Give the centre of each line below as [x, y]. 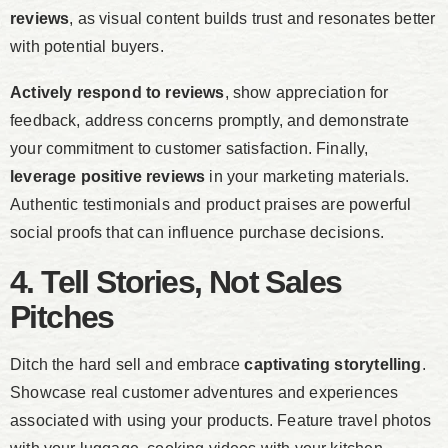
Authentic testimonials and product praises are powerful [211, 205]
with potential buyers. [87, 47]
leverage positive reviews [108, 177]
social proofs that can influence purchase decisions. [197, 233]
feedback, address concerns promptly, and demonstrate [209, 121]
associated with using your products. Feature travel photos [220, 421]
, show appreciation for [306, 93]
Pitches [62, 317]
